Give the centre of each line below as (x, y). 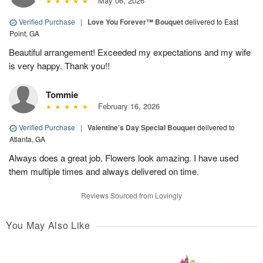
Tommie (62, 95)
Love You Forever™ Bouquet (135, 22)
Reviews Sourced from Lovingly (131, 195)
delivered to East (212, 22)
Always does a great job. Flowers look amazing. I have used (124, 158)
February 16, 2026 (126, 106)
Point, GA (24, 33)
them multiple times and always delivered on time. (104, 171)
